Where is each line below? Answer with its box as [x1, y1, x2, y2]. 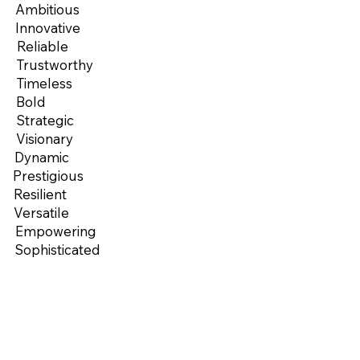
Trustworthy [15, 55, 93, 73]
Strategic [15, 111, 74, 129]
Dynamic [14, 148, 69, 166]
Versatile [13, 203, 69, 221]
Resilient [13, 185, 67, 202]
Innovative [14, 18, 80, 36]
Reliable [16, 37, 68, 55]
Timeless [15, 74, 72, 92]
